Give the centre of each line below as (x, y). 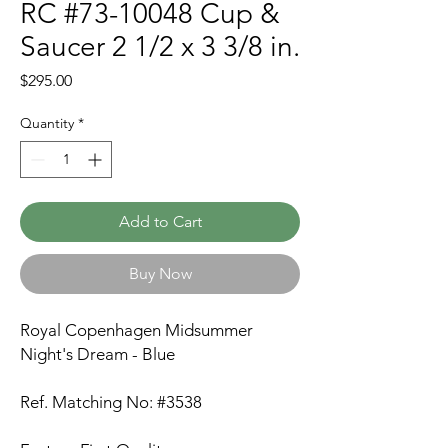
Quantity (47, 123)
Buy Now (160, 273)
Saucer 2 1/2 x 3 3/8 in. (160, 46)
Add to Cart (160, 221)
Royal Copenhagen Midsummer (136, 330)
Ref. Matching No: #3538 (111, 402)
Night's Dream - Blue (97, 354)
